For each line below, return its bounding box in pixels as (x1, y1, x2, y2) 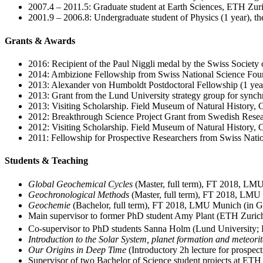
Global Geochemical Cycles (28, 178, 133, 189)
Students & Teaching (5, 156, 88, 166)
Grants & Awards (5, 35, 75, 46)
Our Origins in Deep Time (28, 244, 129, 255)
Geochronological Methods (28, 189, 129, 200)
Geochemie (28, 200, 70, 210)
